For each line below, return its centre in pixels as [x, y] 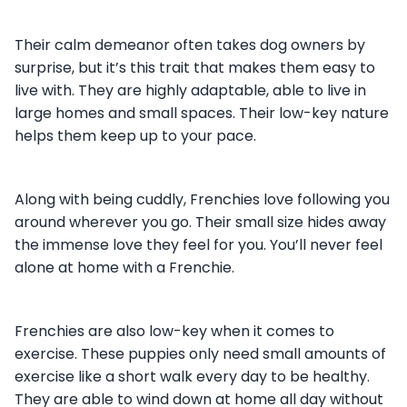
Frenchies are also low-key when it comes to [174, 331]
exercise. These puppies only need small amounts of [200, 353]
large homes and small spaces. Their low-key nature [202, 113]
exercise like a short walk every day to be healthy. [192, 376]
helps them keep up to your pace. [137, 135]
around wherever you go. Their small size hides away [200, 222]
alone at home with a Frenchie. [124, 267]
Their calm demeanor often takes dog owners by [190, 45]
